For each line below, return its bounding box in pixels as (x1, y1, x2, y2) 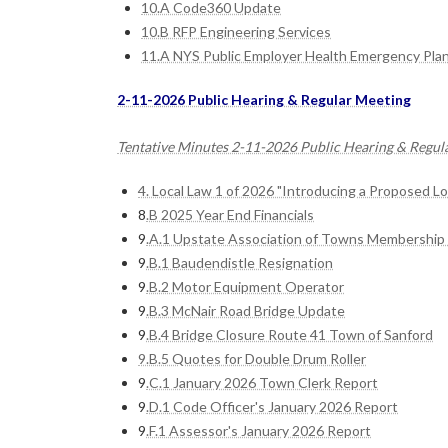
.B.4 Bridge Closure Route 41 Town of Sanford (146, 325, 433, 343)
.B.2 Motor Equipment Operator (146, 277, 344, 295)
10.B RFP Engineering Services (141, 22, 331, 40)
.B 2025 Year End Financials (146, 205, 314, 223)
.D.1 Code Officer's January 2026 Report (146, 397, 398, 415)
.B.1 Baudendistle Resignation (146, 253, 333, 271)
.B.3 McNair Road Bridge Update (146, 301, 345, 319)
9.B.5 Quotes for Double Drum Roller (138, 349, 366, 367)
